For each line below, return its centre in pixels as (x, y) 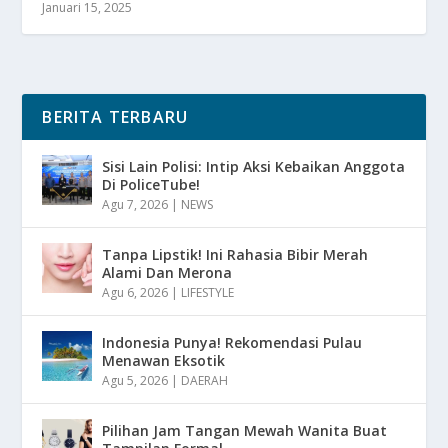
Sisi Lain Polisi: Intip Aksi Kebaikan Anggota (254, 166)
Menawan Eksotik (164, 360)
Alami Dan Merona (167, 272)
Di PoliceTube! (151, 184)
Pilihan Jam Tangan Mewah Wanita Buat (245, 430)
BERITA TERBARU (115, 116)
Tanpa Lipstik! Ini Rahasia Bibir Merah (235, 254)
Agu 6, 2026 (135, 292)
